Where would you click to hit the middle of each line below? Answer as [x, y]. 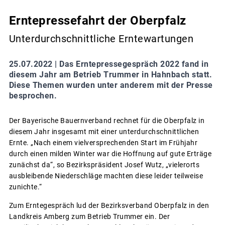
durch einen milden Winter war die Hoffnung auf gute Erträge [110, 154]
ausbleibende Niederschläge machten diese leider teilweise [106, 176]
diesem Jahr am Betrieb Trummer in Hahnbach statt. [110, 75]
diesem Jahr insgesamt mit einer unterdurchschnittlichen [104, 132]
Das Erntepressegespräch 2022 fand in [134, 64]
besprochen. [33, 96]
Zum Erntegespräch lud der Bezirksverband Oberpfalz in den [109, 206]
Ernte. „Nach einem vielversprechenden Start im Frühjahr [103, 143]
